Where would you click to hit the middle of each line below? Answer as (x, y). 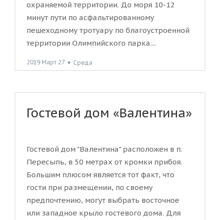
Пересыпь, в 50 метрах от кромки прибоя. (104, 162)
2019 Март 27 (46, 62)
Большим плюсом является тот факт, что (100, 175)
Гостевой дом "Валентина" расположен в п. (104, 149)
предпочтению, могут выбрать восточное (103, 200)
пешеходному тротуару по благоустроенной (108, 30)
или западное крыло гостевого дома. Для (104, 213)
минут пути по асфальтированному (90, 18)
